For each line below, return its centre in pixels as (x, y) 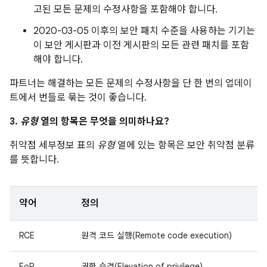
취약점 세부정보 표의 (53, 145)
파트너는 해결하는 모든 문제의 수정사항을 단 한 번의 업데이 (131, 83)
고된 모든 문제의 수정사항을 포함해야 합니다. (125, 10)
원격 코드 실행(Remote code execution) (156, 235)
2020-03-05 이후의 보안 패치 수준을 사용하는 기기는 (144, 31)
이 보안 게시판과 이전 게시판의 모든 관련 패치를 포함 (141, 45)
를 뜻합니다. (34, 160)
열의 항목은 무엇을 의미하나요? (104, 122)
